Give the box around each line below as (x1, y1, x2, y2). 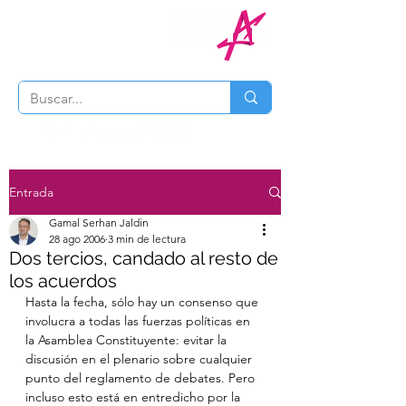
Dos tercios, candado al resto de (9, 247, 278, 269)
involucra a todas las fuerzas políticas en (25, 313, 254, 329)
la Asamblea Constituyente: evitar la (25, 332, 230, 348)
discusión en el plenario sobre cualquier (25, 351, 256, 367)
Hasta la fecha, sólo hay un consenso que (25, 294, 262, 310)
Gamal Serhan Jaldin (49, 216, 149, 229)
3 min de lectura (108, 232, 186, 246)
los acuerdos (9, 270, 117, 292)
